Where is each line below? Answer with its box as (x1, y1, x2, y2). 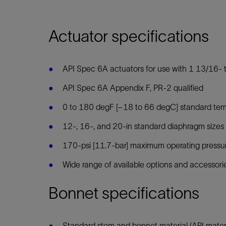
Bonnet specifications (48, 184, 199, 202)
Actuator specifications (48, 27, 209, 45)
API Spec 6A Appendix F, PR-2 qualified (63, 83, 203, 92)
